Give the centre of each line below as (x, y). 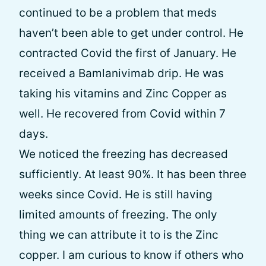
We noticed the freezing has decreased (123, 154)
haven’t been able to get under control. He (131, 33)
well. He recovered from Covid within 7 (122, 114)
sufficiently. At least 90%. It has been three (133, 174)
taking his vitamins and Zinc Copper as (123, 94)
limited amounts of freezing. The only (118, 215)
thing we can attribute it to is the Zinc (119, 235)
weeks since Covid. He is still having (116, 194)
